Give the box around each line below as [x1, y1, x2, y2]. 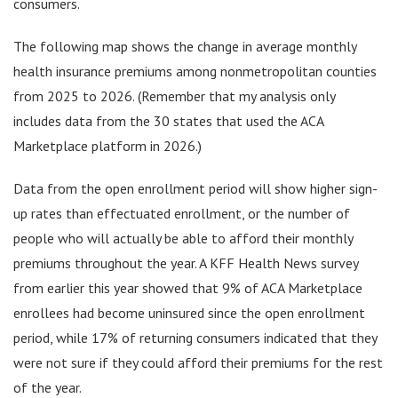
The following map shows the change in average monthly [13, 36, 356, 55]
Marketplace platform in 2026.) [13, 136, 202, 155]
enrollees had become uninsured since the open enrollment [13, 303, 365, 322]
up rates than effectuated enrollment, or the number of [13, 203, 350, 222]
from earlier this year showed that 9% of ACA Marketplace [13, 278, 362, 297]
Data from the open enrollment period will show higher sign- [13, 179, 378, 197]
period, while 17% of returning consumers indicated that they [13, 328, 377, 346]
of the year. [13, 378, 82, 396]
